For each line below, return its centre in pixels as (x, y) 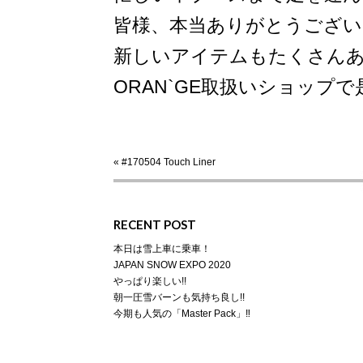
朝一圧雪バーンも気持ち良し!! (179, 297)
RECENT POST (155, 224)
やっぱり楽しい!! (150, 281)
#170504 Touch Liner (169, 162)
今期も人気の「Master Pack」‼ (182, 314)
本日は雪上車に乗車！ (162, 249)
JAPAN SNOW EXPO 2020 (172, 265)
